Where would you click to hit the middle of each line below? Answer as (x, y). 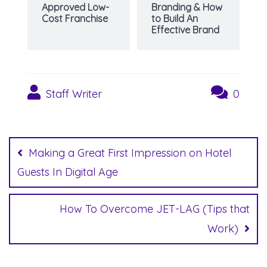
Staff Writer (72, 94)
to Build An (175, 18)
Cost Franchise (75, 18)
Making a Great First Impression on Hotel (130, 153)
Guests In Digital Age (68, 172)
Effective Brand (185, 30)
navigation (56, 148)
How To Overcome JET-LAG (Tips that (155, 209)
